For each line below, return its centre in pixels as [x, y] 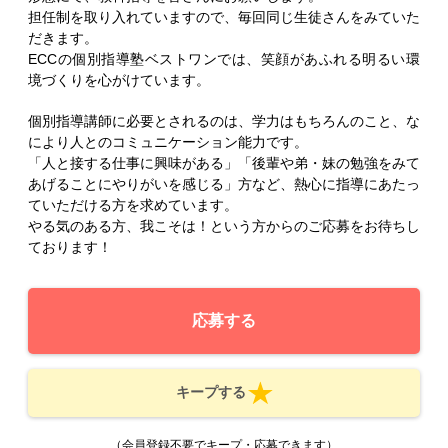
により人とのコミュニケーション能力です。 [168, 141]
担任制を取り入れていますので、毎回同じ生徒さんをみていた [224, 16]
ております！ [70, 246]
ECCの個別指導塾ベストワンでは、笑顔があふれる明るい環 [224, 58]
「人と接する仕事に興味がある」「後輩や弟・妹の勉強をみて [224, 162]
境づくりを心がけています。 [119, 79]
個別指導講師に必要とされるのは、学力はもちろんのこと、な [224, 120]
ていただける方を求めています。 [133, 204]
